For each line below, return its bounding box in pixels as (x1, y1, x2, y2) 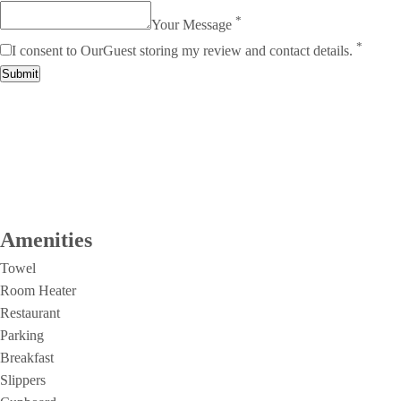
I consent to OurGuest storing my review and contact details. (12, 42, 356, 58)
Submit (2, 66, 38, 81)
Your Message (151, 17, 235, 33)
